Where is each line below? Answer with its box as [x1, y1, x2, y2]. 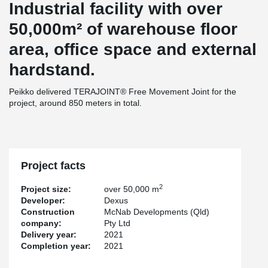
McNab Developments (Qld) [104, 207, 210, 217]
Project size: [21, 184, 71, 194]
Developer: [21, 196, 65, 205]
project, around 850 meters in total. [9, 98, 142, 108]
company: [21, 218, 62, 228]
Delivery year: [21, 230, 77, 239]
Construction [21, 207, 75, 217]
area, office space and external [9, 40, 257, 59]
